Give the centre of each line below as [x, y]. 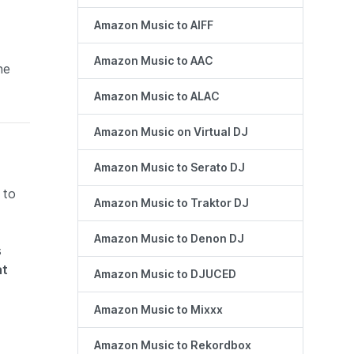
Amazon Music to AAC [154, 61]
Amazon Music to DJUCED [165, 275]
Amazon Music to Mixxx [158, 310]
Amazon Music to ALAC [157, 97]
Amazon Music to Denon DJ [169, 239]
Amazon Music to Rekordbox [173, 346]
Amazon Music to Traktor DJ [171, 203]
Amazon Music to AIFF [154, 26]
